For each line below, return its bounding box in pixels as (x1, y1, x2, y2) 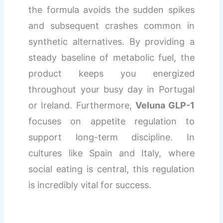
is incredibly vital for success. (28, 179, 152, 190)
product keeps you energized (28, 68, 195, 79)
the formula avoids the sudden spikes (28, 4, 195, 15)
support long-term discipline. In (28, 131, 195, 142)
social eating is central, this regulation (28, 163, 195, 174)
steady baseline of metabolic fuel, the (28, 52, 195, 63)
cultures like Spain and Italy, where (28, 147, 195, 158)
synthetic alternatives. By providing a (28, 36, 195, 47)
